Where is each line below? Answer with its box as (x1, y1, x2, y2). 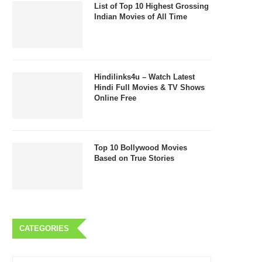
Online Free (94, 93, 136, 102)
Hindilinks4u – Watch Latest (94, 72, 195, 81)
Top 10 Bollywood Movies (94, 143, 187, 152)
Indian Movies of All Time (94, 12, 187, 21)
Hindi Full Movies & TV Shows (94, 82, 205, 92)
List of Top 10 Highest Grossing (94, 1, 209, 11)
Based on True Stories (94, 153, 174, 163)
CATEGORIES (19, 223, 69, 233)
